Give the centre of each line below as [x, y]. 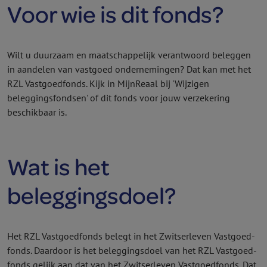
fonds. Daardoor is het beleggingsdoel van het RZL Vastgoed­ [132, 250]
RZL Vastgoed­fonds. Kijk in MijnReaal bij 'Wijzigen [108, 83]
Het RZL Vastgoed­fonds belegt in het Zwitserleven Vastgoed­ [131, 236]
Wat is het [58, 167]
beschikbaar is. [37, 112]
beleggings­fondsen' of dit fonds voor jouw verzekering [119, 98]
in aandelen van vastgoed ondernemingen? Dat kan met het [129, 69]
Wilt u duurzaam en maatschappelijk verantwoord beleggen [129, 55]
